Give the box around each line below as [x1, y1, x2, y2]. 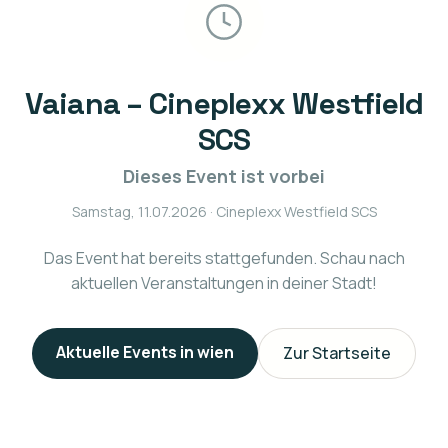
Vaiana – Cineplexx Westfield [24, 84, 424, 123]
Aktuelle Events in [56, 341, 197, 363]
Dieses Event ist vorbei [123, 164, 325, 188]
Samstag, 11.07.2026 [71, 202, 207, 221]
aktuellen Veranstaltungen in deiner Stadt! [71, 272, 377, 294]
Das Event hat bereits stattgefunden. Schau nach [43, 247, 405, 269]
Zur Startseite [283, 342, 391, 364]
